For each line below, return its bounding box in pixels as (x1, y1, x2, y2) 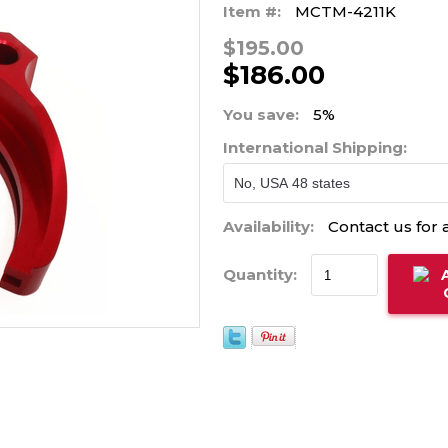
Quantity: (222, 264, 301, 284)
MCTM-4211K (294, 2, 396, 21)
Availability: (222, 217, 314, 236)
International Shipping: (222, 138, 411, 157)
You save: (222, 105, 299, 124)
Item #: (222, 2, 281, 21)
